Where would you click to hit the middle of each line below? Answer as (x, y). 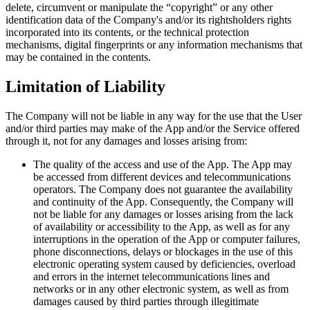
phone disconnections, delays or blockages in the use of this (163, 251)
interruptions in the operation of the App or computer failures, (167, 239)
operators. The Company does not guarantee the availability (163, 189)
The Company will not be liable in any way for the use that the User (154, 116)
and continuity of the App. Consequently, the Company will (163, 201)
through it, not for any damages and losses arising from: (126, 140)
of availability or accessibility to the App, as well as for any (162, 226)
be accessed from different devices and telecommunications (162, 176)
